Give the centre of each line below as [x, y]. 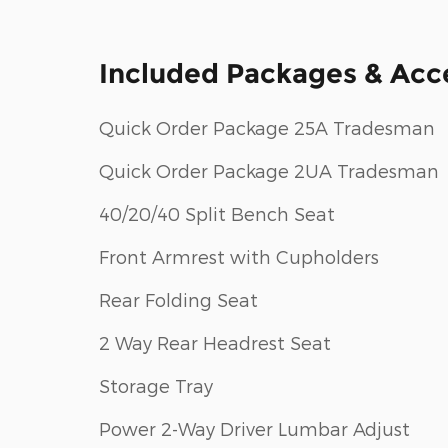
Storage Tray [156, 386]
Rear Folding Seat [178, 300]
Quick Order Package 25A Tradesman [267, 128]
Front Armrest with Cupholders [239, 257]
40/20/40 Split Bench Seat [217, 214]
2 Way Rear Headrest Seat [215, 343]
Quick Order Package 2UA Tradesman [269, 171]
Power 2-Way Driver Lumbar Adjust [254, 429]
